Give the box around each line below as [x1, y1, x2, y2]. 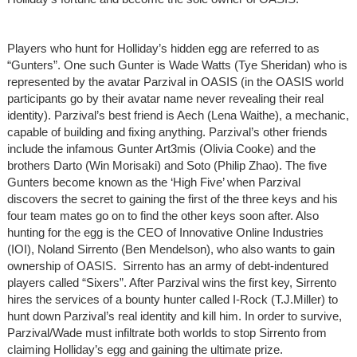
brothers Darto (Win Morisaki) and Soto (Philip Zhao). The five [6, 158, 327, 172]
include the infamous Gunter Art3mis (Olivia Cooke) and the [6, 141, 316, 155]
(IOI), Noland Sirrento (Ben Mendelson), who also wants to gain [6, 241, 335, 256]
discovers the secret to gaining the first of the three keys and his [6, 191, 338, 206]
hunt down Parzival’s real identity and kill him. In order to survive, [6, 308, 342, 323]
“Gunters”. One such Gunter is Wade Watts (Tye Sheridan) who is [6, 57, 347, 72]
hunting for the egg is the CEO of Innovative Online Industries [6, 225, 324, 239]
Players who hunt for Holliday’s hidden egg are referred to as [6, 41, 320, 55]
